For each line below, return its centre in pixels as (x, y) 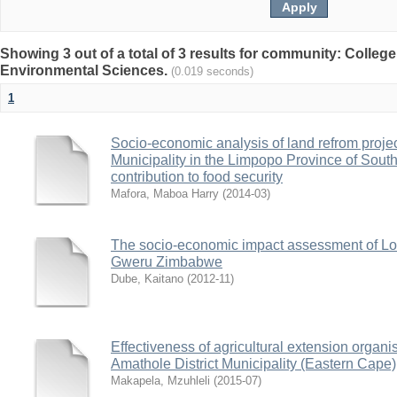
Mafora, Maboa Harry (165, 194)
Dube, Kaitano (147, 279)
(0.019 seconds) (212, 71)
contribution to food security (197, 177)
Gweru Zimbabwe (167, 262)
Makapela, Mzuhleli (160, 381)
